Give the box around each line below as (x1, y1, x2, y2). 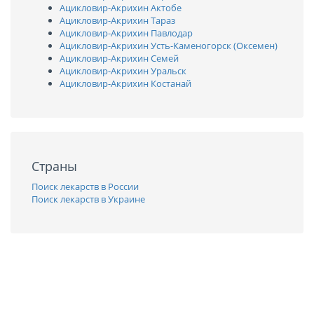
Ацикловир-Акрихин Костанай (60, 77, 191, 90)
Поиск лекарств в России (32, 180, 139, 193)
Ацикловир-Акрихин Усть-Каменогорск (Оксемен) (60, 39, 278, 52)
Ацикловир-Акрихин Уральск (60, 64, 186, 77)
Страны (32, 158, 77, 175)
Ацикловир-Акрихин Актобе (60, 1, 182, 14)
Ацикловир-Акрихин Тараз (60, 14, 175, 27)
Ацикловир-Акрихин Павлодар (60, 27, 193, 39)
